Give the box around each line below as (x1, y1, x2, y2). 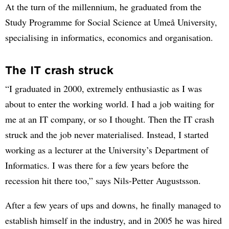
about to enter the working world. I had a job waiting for (5, 98, 214, 110)
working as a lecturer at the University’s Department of (5, 144, 209, 156)
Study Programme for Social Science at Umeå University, (5, 16, 217, 28)
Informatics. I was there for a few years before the (5, 159, 189, 171)
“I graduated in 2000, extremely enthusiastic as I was (5, 82, 202, 95)
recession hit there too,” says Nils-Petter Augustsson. (5, 174, 201, 187)
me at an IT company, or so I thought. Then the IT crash (5, 113, 214, 125)
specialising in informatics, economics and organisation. (5, 31, 213, 43)
